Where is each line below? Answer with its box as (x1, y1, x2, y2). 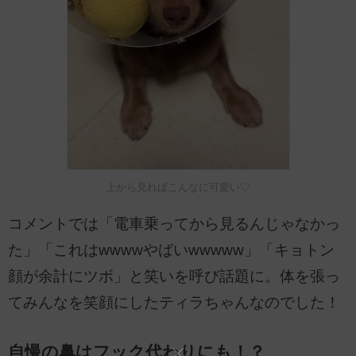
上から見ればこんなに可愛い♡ (106, 180, 250, 193)
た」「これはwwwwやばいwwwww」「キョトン (8, 242, 335, 259)
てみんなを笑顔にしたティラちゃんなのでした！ (8, 294, 340, 311)
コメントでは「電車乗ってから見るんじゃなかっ (8, 215, 340, 233)
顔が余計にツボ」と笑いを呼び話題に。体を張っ (8, 268, 340, 285)
